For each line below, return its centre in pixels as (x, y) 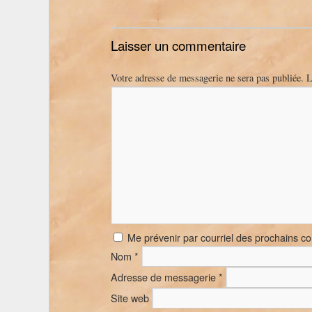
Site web (130, 298)
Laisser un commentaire (178, 45)
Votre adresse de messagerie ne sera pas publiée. (207, 78)
